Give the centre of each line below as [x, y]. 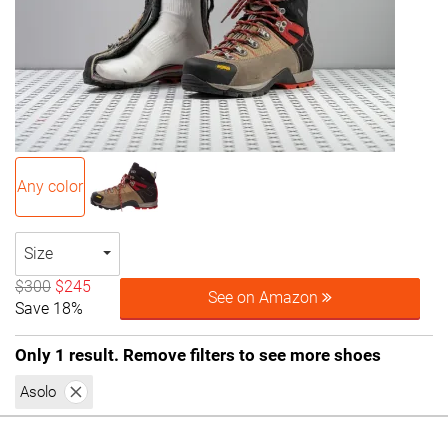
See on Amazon [265, 297]
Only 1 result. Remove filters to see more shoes [198, 355]
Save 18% [49, 308]
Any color [50, 186]
